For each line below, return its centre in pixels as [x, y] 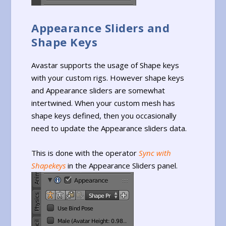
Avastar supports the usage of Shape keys [105, 65]
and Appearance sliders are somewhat [98, 90]
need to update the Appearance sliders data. [109, 128]
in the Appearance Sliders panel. [122, 165]
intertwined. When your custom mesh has [103, 103]
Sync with [155, 153]
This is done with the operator [85, 153]
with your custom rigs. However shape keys [108, 77]
